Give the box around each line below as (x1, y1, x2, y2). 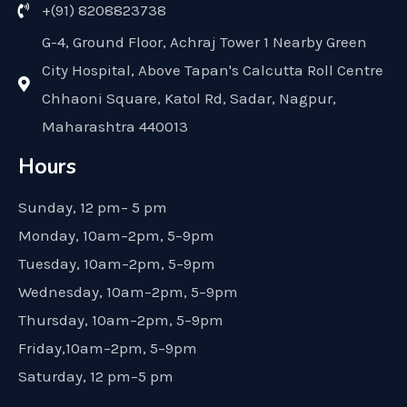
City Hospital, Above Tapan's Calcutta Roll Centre (42, 60, 384, 79)
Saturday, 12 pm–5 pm (18, 366, 174, 385)
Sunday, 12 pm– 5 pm (18, 197, 167, 216)
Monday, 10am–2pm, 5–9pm (18, 225, 214, 244)
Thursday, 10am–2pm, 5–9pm (18, 310, 223, 329)
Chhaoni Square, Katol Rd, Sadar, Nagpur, (42, 88, 337, 107)
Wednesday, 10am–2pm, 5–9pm (18, 282, 238, 301)
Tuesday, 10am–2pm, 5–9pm (18, 253, 215, 273)
